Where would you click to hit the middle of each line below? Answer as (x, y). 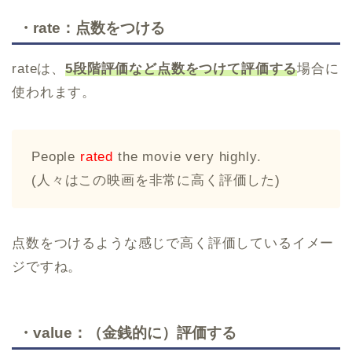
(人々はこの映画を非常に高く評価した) (156, 181)
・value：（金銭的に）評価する (127, 332)
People (56, 157)
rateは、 (39, 69)
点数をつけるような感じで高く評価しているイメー (173, 244)
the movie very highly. (187, 157)
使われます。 (54, 93)
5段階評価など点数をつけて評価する (181, 69)
